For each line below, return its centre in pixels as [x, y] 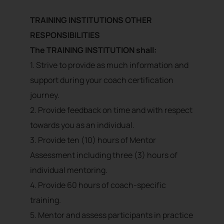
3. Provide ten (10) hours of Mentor [93, 140]
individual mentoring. [69, 170]
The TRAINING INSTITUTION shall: [94, 50]
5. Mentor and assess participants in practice [111, 215]
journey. [45, 95]
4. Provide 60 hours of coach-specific [98, 185]
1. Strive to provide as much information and [109, 65]
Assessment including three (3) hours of [104, 155]
